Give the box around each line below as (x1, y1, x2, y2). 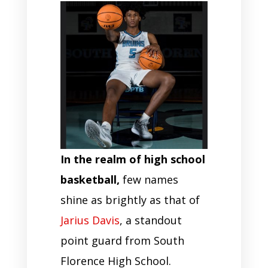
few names (122, 172, 178, 187)
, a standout (119, 212, 182, 227)
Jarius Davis (60, 212, 120, 227)
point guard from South (60, 233, 184, 248)
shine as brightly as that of (60, 192, 200, 207)
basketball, (60, 172, 123, 187)
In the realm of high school (60, 151, 205, 166)
